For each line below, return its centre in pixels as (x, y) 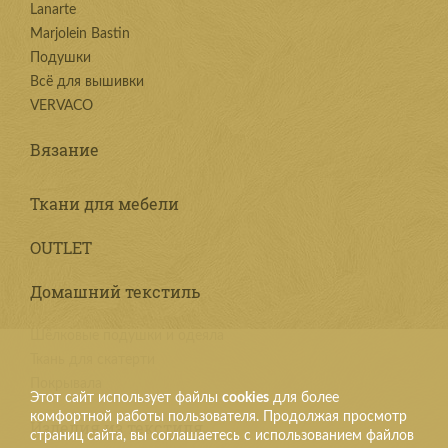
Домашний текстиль (115, 291)
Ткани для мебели (104, 203)
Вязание (64, 149)
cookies (245, 398)
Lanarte (53, 10)
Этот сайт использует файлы (126, 398)
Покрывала (66, 384)
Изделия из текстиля (116, 427)
